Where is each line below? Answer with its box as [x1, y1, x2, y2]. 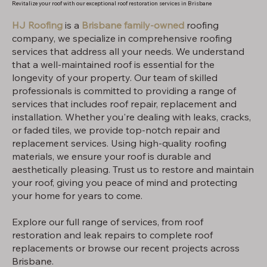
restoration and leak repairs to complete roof [12, 228, 213, 241]
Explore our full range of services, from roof [12, 215, 203, 228]
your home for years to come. [12, 189, 142, 201]
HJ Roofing [12, 18, 63, 31]
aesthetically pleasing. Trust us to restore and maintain [12, 163, 254, 175]
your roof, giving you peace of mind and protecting [12, 176, 237, 188]
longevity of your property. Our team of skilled [12, 71, 218, 83]
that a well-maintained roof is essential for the [12, 58, 215, 70]
